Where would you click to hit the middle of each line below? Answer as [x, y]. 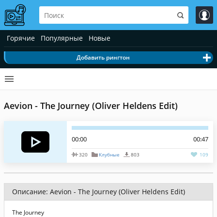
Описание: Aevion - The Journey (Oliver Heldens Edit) [99, 192]
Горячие [21, 38]
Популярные [62, 38]
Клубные [109, 155]
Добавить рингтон [103, 57]
